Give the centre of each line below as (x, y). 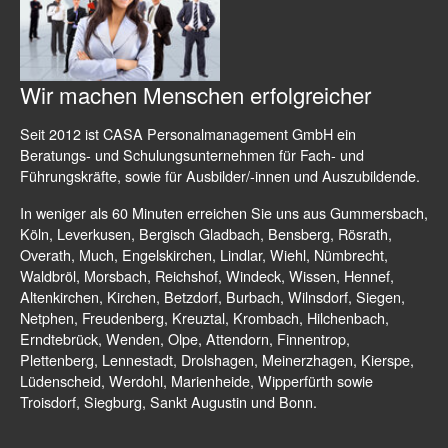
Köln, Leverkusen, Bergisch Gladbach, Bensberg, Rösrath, (206, 233)
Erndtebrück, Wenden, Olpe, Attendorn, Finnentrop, (185, 338)
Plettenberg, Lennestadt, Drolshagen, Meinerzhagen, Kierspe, (217, 359)
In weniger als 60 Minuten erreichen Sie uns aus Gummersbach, (224, 212)
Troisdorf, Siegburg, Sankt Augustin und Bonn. (168, 401)
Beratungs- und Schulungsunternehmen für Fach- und (192, 154)
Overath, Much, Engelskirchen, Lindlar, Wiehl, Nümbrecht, (204, 254)
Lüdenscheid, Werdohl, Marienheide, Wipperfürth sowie (196, 380)
